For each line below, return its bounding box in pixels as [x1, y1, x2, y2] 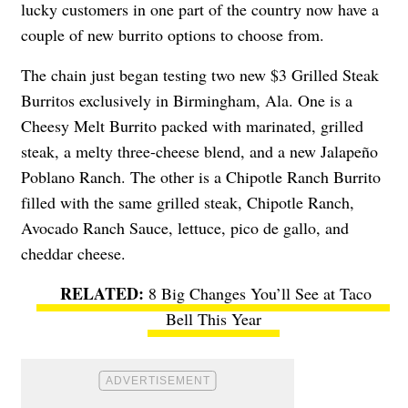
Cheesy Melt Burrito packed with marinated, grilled [21, 114, 363, 137]
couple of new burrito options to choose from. [21, 23, 324, 46]
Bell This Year [165, 307, 261, 330]
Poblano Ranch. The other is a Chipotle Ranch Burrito [21, 165, 381, 188]
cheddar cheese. [21, 241, 126, 264]
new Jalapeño [290, 139, 378, 162]
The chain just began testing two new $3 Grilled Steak [21, 63, 379, 86]
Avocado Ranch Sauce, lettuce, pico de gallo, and [21, 216, 349, 239]
